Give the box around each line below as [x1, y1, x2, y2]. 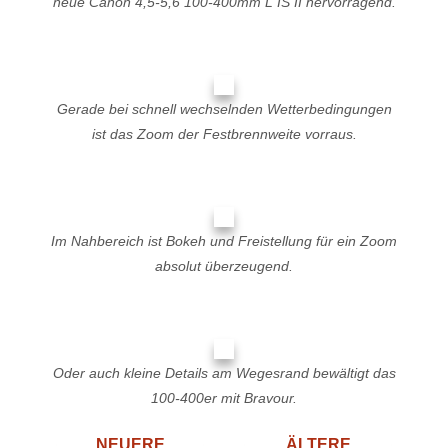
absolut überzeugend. [155, 258, 293, 274]
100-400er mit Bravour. [151, 390, 297, 406]
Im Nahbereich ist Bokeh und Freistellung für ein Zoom [51, 233, 397, 249]
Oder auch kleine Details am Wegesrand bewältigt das [52, 365, 396, 381]
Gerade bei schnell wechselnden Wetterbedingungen [56, 101, 392, 117]
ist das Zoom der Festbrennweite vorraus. [91, 126, 357, 142]
